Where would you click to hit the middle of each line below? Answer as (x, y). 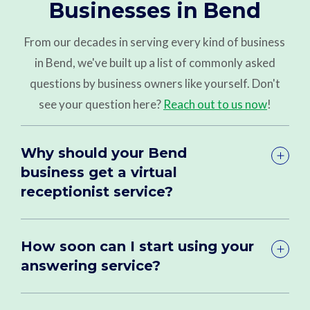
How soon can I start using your (138, 246)
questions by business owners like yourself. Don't (155, 83)
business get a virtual (99, 172)
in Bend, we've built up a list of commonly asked (155, 62)
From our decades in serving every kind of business (155, 42)
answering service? (91, 265)
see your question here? (101, 104)
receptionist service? (97, 191)
